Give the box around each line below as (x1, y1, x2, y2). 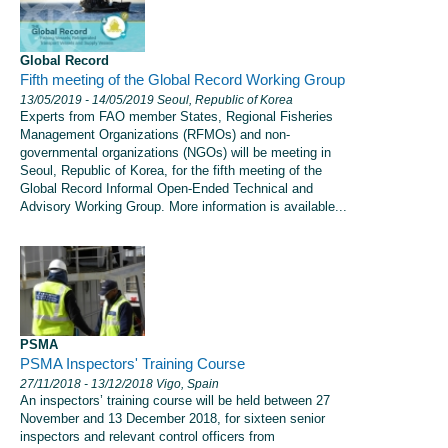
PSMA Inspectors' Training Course (20, 356, 245, 373)
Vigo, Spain (153, 377, 219, 391)
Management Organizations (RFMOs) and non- (20, 127, 290, 143)
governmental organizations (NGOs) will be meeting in (20, 145, 331, 161)
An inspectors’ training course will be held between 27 (20, 393, 330, 409)
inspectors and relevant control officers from (20, 429, 275, 445)
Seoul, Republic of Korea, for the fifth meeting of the (20, 163, 322, 179)
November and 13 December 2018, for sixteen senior (20, 411, 325, 427)
